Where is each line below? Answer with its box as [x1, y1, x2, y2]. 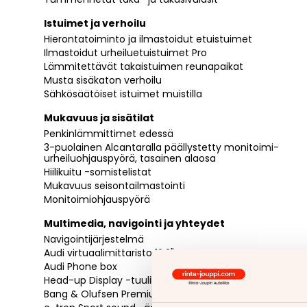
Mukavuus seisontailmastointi [44, 178, 185, 193]
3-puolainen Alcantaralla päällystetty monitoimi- [44, 140, 279, 154]
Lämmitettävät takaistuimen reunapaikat [44, 59, 243, 73]
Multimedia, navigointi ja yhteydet [44, 216, 225, 230]
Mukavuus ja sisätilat [44, 110, 154, 125]
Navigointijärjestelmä [44, 232, 144, 246]
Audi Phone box [44, 259, 117, 273]
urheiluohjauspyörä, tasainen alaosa [44, 151, 216, 165]
